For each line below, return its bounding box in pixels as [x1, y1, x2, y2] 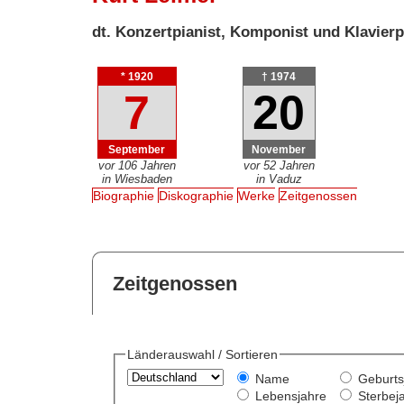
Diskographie [159, 188, 234, 204]
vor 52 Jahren [243, 158, 315, 172]
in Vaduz [255, 171, 302, 186]
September [108, 143, 166, 156]
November [252, 143, 307, 156]
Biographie [93, 188, 155, 204]
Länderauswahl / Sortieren [126, 347, 278, 363]
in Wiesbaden [101, 171, 172, 186]
